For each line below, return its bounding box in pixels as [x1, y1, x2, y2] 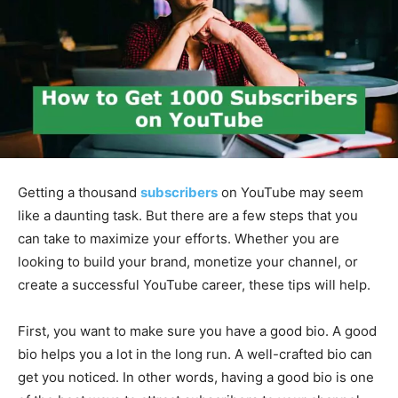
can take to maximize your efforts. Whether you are [18, 230, 339, 248]
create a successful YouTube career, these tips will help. [18, 276, 370, 294]
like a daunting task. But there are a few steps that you [18, 207, 358, 225]
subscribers [140, 184, 218, 202]
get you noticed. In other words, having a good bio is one [18, 369, 374, 386]
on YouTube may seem [221, 184, 363, 202]
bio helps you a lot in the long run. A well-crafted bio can [18, 346, 372, 363]
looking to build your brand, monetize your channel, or [18, 253, 358, 271]
